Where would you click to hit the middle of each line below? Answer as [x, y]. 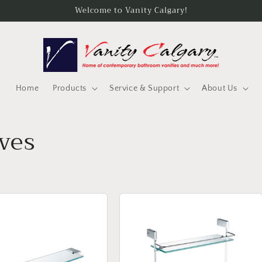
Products [70, 88]
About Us [220, 88]
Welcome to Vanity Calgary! [131, 10]
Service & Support [144, 88]
